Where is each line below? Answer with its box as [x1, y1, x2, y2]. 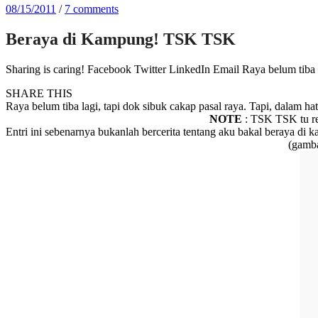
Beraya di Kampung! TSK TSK [6, 29, 236, 48]
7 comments [65, 3, 119, 15]
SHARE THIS [6, 87, 72, 99]
